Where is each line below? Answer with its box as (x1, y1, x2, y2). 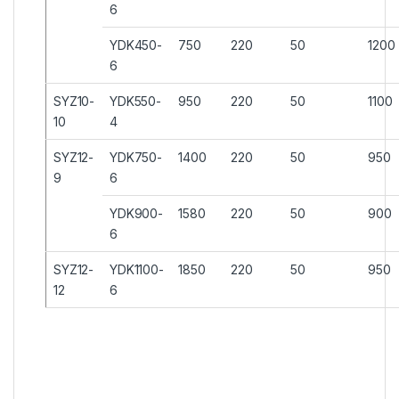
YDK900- (110, 205, 164, 221)
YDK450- (110, 37, 163, 53)
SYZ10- (53, 93, 95, 109)
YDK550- (110, 93, 162, 109)
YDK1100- (110, 261, 164, 277)
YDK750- (110, 149, 163, 165)
